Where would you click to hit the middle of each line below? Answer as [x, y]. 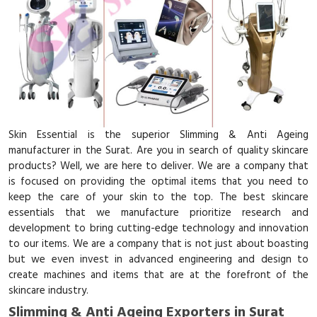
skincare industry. [48, 291]
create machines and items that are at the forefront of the [158, 275]
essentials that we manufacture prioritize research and [158, 213]
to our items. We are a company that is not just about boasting [158, 244]
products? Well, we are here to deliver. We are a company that [158, 166]
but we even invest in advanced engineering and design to [158, 260]
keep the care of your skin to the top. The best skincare [158, 197]
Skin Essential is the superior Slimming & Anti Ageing [158, 135]
